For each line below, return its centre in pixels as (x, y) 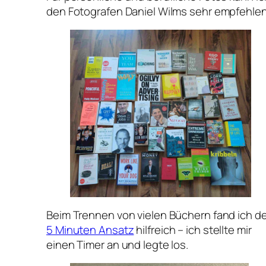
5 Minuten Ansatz (90, 229)
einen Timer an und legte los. (118, 244)
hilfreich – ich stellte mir (193, 229)
